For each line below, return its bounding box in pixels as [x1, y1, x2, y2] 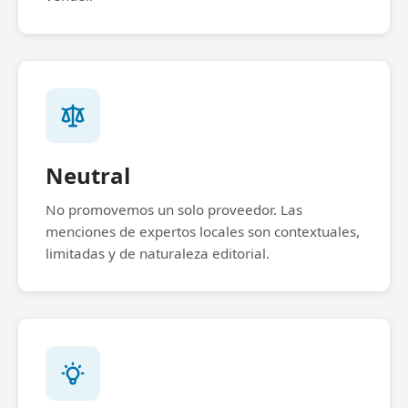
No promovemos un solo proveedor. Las [46, 200, 302, 219]
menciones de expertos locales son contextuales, [46, 222, 360, 240]
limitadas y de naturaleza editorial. [46, 244, 270, 262]
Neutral [46, 160, 130, 190]
